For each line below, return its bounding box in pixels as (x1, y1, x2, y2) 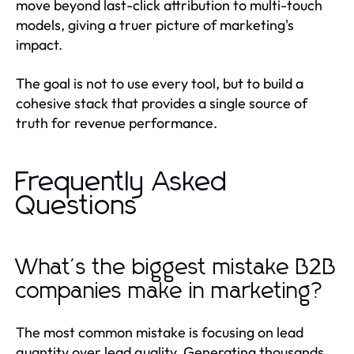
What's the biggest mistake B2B (16, 257, 337, 280)
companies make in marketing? (16, 281, 325, 303)
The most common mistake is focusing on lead (16, 323, 303, 342)
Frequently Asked (16, 169, 228, 197)
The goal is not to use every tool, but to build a (16, 74, 303, 93)
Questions (16, 193, 138, 220)
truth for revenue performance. (16, 114, 217, 133)
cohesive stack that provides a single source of (16, 94, 307, 113)
